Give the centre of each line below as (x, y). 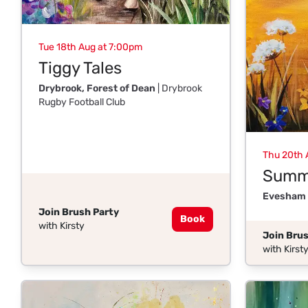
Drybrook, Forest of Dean (97, 88)
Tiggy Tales (80, 68)
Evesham (284, 197)
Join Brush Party (79, 212)
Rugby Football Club (82, 102)
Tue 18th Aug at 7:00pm (90, 47)
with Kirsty (62, 225)
